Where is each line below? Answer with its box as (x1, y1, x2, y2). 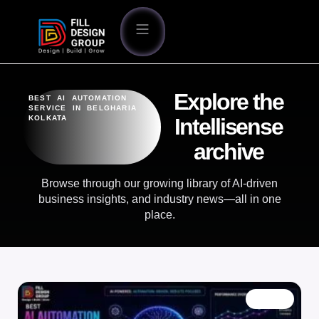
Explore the (174, 88, 284, 115)
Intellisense (174, 113, 283, 140)
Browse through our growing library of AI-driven (41, 177, 278, 189)
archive (194, 138, 264, 164)
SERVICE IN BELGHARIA (28, 103, 137, 112)
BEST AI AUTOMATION (28, 93, 127, 102)
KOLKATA (28, 113, 68, 122)
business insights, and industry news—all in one (38, 192, 281, 205)
